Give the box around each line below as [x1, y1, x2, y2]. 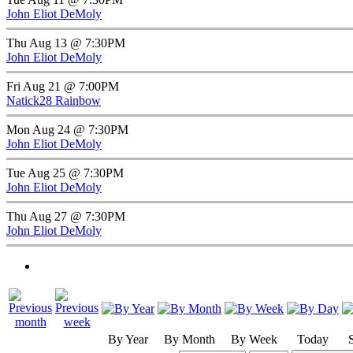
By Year [108, 333, 148, 347]
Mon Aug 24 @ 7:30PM [6, 123, 128, 137]
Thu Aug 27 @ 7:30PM [6, 210, 125, 224]
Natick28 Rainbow [6, 94, 101, 108]
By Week [231, 333, 277, 347]
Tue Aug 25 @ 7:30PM [6, 166, 124, 180]
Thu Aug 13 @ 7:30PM [6, 36, 125, 50]
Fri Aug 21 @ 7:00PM [6, 80, 119, 94]
